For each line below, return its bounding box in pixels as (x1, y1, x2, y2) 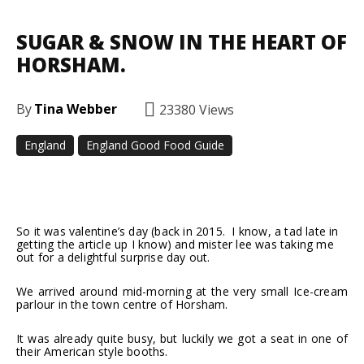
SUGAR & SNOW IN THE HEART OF (16, 28, 347, 56)
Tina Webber (34, 100, 117, 119)
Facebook (55, 175, 107, 192)
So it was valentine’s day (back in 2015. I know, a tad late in (16, 223, 339, 239)
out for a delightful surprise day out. (16, 249, 210, 265)
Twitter (165, 175, 202, 192)
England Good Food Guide (86, 136, 224, 153)
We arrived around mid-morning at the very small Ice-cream (16, 283, 348, 299)
